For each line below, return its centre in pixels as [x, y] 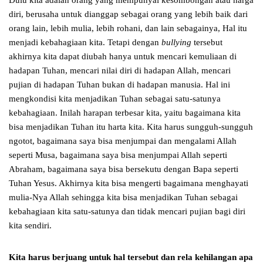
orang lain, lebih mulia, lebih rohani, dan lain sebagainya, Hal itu [128, 28]
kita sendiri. [30, 226]
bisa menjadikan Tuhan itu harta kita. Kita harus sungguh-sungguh [131, 127]
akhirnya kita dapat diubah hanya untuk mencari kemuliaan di [123, 57]
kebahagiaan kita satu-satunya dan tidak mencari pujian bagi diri [127, 212]
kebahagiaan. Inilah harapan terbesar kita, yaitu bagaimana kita [125, 113]
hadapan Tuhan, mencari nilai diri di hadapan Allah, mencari [120, 71]
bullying [176, 43]
